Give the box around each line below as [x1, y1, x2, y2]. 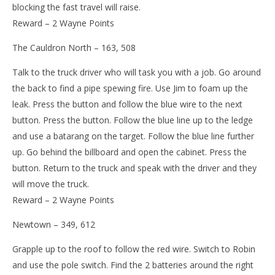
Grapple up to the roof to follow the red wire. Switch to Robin [12, 243, 255, 255]
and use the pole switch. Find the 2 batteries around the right [12, 259, 254, 271]
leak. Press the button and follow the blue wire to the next [12, 98, 242, 110]
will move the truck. [12, 178, 89, 190]
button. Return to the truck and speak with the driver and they [12, 162, 257, 174]
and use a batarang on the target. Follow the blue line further [12, 130, 254, 142]
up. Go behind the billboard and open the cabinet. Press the [12, 146, 247, 158]
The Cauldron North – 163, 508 [12, 42, 136, 54]
